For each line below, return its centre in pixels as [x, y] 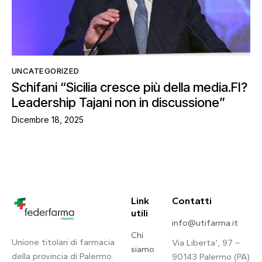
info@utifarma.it [205, 223]
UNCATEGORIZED [46, 70]
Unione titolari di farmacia [63, 242]
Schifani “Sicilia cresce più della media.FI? [130, 87]
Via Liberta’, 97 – [206, 242]
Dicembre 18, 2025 [48, 119]
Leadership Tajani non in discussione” [118, 103]
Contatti [192, 200]
